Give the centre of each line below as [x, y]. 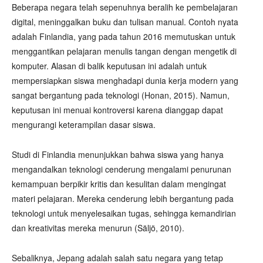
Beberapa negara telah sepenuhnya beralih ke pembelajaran [125, 7]
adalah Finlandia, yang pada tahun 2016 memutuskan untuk [124, 36]
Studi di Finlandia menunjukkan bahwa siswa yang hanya [118, 154]
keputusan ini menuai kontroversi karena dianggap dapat [117, 110]
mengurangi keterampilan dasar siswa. [84, 124]
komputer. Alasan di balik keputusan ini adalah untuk [109, 66]
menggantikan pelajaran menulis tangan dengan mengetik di [124, 51]
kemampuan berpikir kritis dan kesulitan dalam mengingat [119, 184]
